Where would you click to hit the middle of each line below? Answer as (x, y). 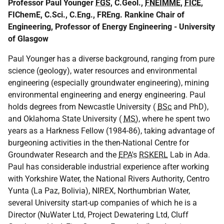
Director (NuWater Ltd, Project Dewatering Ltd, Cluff (98, 215)
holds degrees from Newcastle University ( (83, 107)
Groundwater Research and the (63, 155)
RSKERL (153, 155)
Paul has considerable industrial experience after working (108, 167)
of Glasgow (28, 39)
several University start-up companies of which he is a (102, 203)
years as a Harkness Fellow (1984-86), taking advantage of (111, 131)
